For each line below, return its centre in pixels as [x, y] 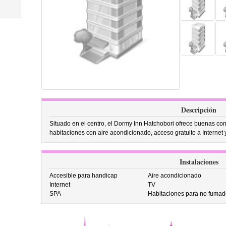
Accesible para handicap [83, 176]
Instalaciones [199, 162]
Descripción [199, 110]
